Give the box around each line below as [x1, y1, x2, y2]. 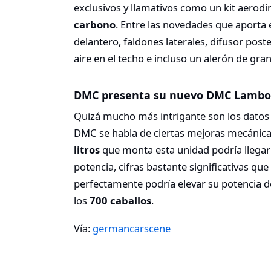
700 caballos [90, 194, 151, 208]
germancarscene [93, 221, 171, 235]
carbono [74, 18, 116, 32]
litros [74, 143, 100, 157]
